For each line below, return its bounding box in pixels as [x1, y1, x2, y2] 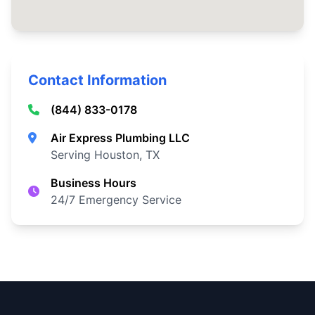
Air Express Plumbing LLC [51, 131, 190, 145]
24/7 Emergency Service [51, 193, 181, 207]
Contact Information [28, 72, 167, 89]
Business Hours [51, 176, 136, 190]
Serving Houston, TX [51, 148, 160, 162]
